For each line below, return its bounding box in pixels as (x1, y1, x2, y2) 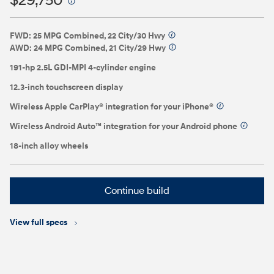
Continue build (105, 185, 169, 197)
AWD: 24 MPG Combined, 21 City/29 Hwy (10, 43, 166, 53)
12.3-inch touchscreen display (10, 82, 123, 92)
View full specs (10, 217, 69, 228)
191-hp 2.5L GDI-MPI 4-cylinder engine (10, 62, 156, 73)
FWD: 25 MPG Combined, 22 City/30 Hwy (10, 31, 165, 41)
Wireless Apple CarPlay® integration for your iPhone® (10, 102, 213, 112)
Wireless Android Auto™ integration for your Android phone (10, 121, 237, 131)
